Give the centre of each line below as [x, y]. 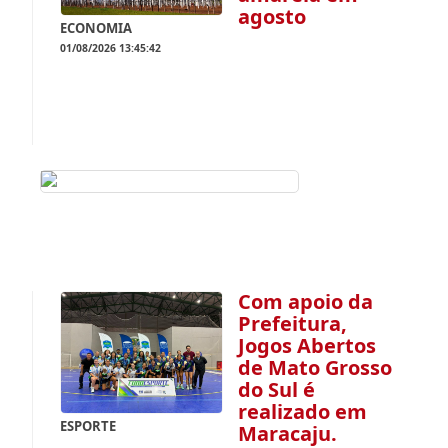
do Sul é [277, 389]
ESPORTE [88, 425]
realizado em [303, 411]
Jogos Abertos [307, 345]
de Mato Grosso [315, 367]
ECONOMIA [96, 28]
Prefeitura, [293, 323]
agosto [272, 16]
